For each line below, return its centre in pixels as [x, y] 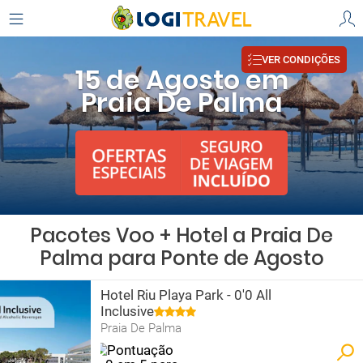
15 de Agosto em [181, 80]
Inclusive [127, 311]
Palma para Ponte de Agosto [181, 258]
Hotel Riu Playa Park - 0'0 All [186, 295]
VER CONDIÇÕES [301, 59]
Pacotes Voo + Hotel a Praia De [181, 235]
